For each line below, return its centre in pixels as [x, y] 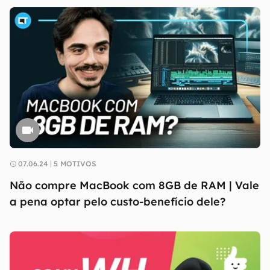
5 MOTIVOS [75, 164]
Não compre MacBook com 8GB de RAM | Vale [134, 185]
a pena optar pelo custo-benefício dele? [118, 202]
